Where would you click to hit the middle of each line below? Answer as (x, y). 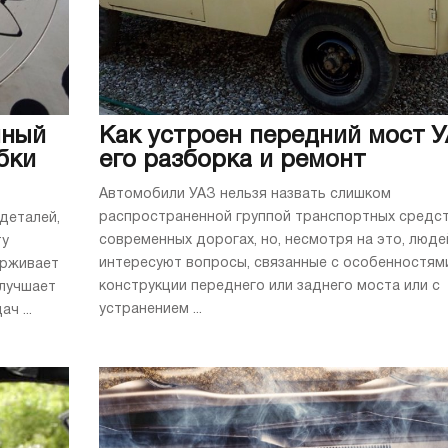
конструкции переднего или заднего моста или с (269, 286)
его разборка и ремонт (232, 160)
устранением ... (150, 309)
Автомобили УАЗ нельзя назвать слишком (245, 194)
